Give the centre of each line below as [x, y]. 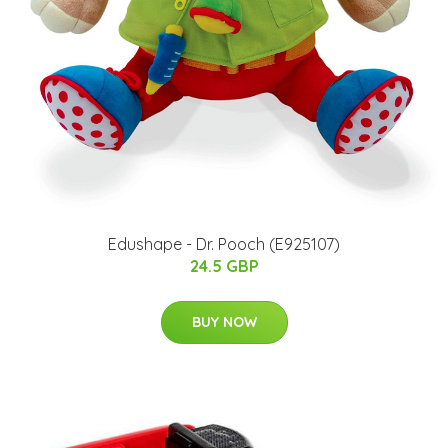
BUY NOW [224, 322]
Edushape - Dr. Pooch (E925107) [224, 244]
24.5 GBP [224, 266]
